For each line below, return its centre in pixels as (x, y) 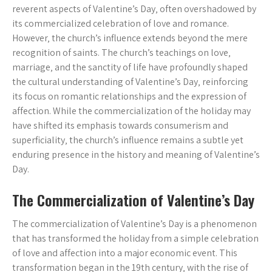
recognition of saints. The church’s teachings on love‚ (121, 53)
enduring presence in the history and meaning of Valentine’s (136, 155)
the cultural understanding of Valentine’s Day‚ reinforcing (130, 82)
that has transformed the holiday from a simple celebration (135, 238)
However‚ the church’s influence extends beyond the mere (130, 38)
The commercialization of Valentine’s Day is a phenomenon (134, 224)
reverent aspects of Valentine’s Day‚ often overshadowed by (134, 9)
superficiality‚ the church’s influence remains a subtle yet (128, 140)
